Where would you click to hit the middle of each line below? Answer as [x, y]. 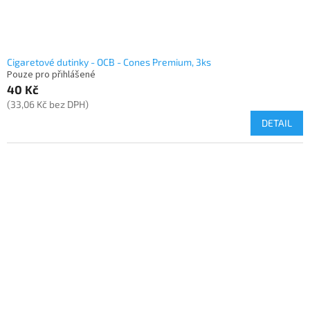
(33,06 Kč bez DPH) [48, 104]
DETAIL [277, 123]
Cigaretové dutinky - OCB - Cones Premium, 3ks [109, 62]
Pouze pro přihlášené [51, 75]
